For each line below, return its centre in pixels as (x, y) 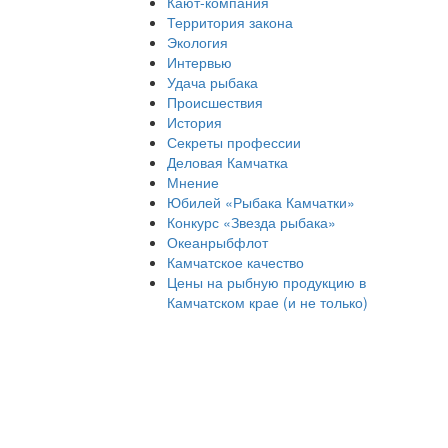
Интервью (199, 62)
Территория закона (230, 22)
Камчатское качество (235, 262)
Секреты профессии (234, 142)
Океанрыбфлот (217, 242)
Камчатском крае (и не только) (267, 302)
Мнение (193, 182)
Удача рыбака (212, 82)
